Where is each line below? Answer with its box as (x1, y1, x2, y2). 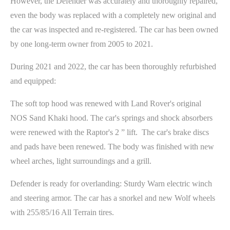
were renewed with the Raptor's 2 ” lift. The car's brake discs (10, 127, 209, 137)
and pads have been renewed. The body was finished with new (10, 142, 214, 151)
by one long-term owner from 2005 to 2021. (10, 39, 153, 48)
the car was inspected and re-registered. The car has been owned (10, 25, 218, 34)
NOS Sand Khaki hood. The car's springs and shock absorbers (10, 113, 213, 122)
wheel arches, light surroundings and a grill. (10, 156, 151, 165)
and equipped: (10, 76, 56, 85)
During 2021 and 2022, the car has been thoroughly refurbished (10, 62, 216, 71)
